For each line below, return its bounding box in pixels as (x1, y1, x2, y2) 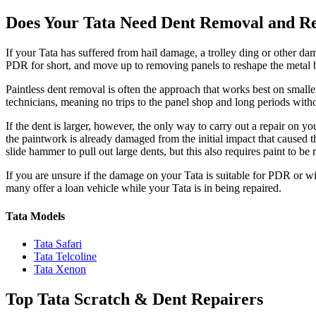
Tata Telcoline (34, 250, 97, 262)
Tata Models (6, 209, 65, 222)
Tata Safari (34, 237, 82, 250)
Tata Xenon (34, 262, 86, 275)
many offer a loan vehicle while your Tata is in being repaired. (6, 182, 281, 195)
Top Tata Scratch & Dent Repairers (6, 289, 263, 308)
